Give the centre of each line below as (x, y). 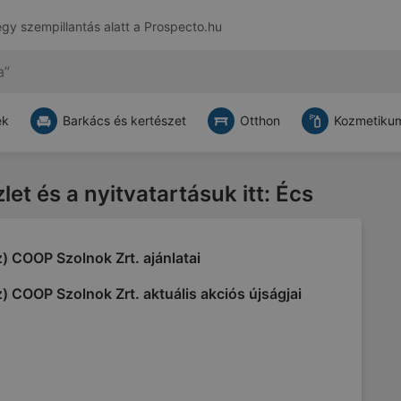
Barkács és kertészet (124, 120)
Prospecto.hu (183, 27)
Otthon (260, 120)
